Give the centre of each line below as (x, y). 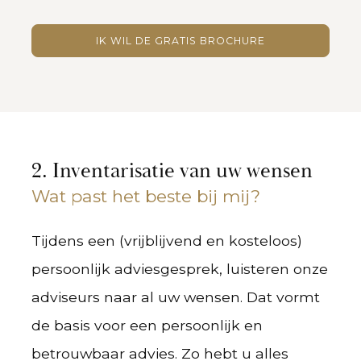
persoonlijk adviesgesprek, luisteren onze (179, 269)
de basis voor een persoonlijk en (147, 326)
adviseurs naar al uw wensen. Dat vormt (175, 297)
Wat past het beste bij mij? (145, 197)
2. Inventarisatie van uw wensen (172, 172)
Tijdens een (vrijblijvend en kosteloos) (166, 241)
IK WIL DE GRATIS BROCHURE (180, 41)
